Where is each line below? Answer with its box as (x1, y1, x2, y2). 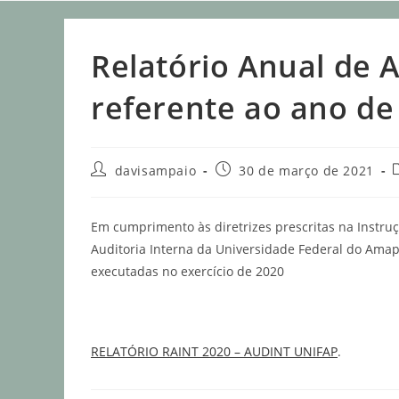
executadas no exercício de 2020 (91, 263, 284, 281)
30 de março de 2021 (239, 162, 374, 180)
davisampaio (114, 162, 197, 180)
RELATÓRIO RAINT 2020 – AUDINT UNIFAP (91, 343, 338, 361)
